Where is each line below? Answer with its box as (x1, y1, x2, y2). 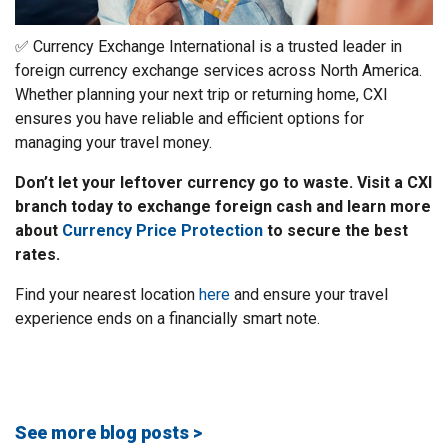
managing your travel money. (15, 132, 212, 152)
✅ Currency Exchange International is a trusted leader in (15, 36, 402, 56)
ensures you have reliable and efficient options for (15, 108, 364, 128)
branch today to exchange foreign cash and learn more (15, 196, 431, 216)
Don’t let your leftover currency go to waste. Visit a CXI (15, 172, 432, 192)
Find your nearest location (15, 284, 199, 304)
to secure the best (263, 220, 408, 240)
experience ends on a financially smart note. (15, 308, 320, 328)
